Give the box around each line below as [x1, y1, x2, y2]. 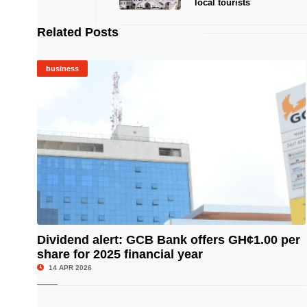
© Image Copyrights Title [219, 247, 297, 255]
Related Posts [36, 25, 119, 39]
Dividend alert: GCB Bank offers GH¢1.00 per [36, 233, 300, 247]
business [45, 64, 79, 73]
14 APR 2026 [46, 264, 92, 271]
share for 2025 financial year [36, 247, 203, 261]
